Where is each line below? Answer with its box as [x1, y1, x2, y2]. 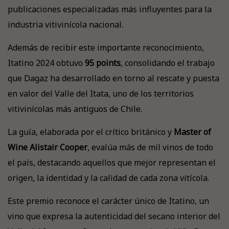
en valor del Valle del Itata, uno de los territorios [8, 88, 194, 99]
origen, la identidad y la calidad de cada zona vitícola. [8, 172, 209, 184]
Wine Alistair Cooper [8, 142, 87, 153]
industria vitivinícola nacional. [8, 19, 123, 30]
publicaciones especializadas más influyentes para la [8, 4, 212, 15]
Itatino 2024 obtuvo [8, 57, 85, 68]
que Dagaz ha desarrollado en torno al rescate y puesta [8, 73, 219, 84]
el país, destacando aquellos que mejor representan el [8, 157, 216, 168]
